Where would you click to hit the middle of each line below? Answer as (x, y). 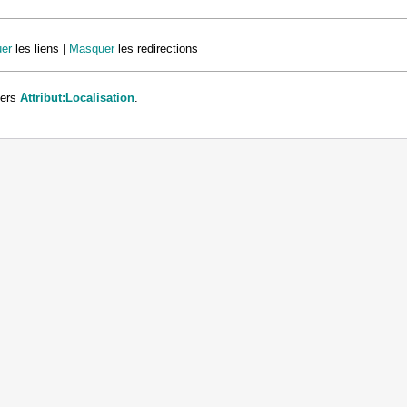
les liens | (40, 48)
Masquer (92, 48)
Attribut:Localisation (77, 97)
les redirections (156, 48)
